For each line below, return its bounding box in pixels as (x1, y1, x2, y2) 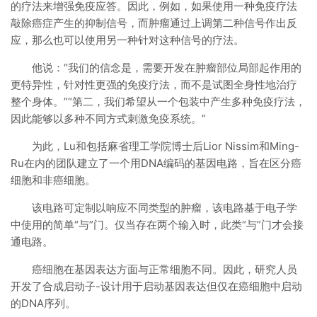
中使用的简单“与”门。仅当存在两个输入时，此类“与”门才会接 (11, 218, 304, 231)
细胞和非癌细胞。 (11, 173, 96, 187)
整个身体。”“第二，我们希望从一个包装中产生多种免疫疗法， (11, 95, 306, 108)
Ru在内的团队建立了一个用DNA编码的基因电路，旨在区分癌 (11, 156, 301, 170)
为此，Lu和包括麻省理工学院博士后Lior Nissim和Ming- (32, 139, 299, 153)
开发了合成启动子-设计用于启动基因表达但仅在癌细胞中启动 (11, 279, 302, 293)
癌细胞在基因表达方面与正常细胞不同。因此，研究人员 (32, 263, 297, 276)
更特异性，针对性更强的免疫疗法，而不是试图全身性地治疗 (11, 78, 297, 91)
